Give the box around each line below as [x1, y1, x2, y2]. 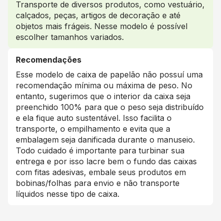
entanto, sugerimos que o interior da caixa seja [16, 91, 190, 101]
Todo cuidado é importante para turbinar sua [16, 146, 184, 155]
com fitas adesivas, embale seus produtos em [16, 167, 186, 177]
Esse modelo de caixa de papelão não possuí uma [16, 70, 203, 79]
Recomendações [16, 55, 81, 65]
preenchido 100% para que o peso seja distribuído [16, 102, 204, 112]
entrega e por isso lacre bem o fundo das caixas [16, 156, 197, 166]
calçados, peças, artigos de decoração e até [16, 10, 181, 20]
